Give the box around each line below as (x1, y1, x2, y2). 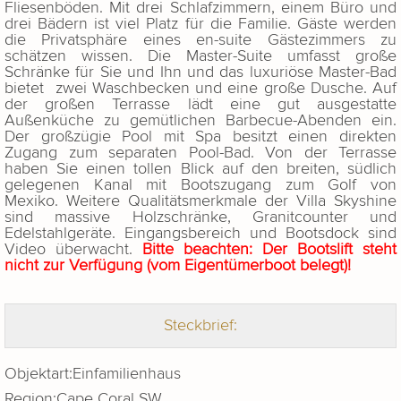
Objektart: (4, 364, 73, 384)
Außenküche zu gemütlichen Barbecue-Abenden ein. (4, 111, 397, 131)
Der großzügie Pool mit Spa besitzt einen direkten (4, 127, 397, 147)
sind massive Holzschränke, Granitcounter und (4, 208, 397, 227)
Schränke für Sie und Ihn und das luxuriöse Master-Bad (4, 63, 397, 82)
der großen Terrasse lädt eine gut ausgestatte (4, 95, 397, 115)
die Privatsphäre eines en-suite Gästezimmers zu (4, 30, 397, 50)
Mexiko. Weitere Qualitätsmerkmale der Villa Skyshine (4, 192, 397, 211)
